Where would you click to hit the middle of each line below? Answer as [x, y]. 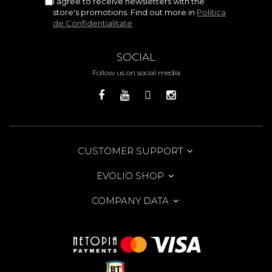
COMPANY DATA [131, 200]
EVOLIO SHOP [131, 175]
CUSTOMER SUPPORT [131, 151]
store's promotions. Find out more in [125, 12]
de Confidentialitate [93, 23]
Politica [211, 12]
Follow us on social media [136, 72]
